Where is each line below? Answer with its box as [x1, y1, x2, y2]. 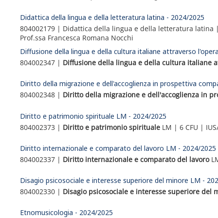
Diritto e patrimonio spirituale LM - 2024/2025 [20, 111, 167, 121]
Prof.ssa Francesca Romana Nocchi [20, 33, 134, 43]
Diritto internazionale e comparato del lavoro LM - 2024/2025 [20, 143, 217, 153]
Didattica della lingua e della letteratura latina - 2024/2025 [20, 13, 205, 22]
